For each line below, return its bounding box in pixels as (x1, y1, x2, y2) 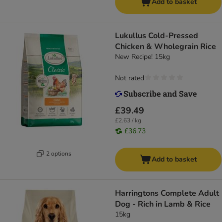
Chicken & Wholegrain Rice (115, 41, 216, 53)
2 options (46, 149, 71, 158)
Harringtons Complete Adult (115, 188, 219, 199)
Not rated (115, 73, 144, 83)
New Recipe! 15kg (115, 52, 170, 62)
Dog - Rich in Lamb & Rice (115, 199, 211, 210)
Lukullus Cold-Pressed (115, 30, 198, 42)
